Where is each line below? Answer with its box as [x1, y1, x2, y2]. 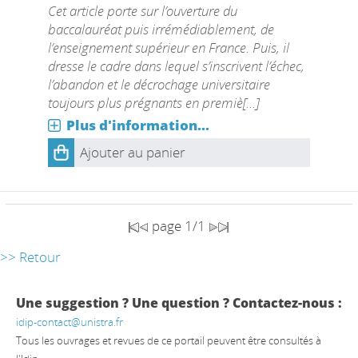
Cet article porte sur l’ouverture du [47, 2, 237, 20]
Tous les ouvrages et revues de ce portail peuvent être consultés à [16, 333, 321, 348]
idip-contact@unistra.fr [16, 315, 123, 329]
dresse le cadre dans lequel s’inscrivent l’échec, [47, 57, 304, 75]
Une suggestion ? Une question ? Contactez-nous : [16, 294, 342, 312]
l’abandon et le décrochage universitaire [47, 75, 270, 93]
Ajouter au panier [79, 143, 185, 161]
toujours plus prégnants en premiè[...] [47, 93, 259, 112]
